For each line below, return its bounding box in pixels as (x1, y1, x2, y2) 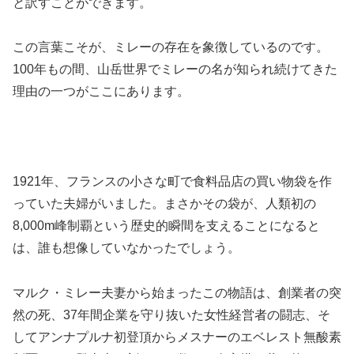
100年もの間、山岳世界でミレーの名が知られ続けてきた (13, 62, 337, 77)
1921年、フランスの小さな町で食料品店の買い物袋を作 (13, 175, 332, 189)
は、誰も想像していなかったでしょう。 (13, 241, 240, 255)
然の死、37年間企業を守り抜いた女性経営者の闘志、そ (13, 307, 330, 322)
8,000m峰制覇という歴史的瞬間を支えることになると (13, 219, 320, 233)
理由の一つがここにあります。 (13, 85, 190, 99)
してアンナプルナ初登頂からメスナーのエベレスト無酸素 (13, 330, 341, 344)
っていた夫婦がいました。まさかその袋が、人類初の (13, 197, 316, 211)
